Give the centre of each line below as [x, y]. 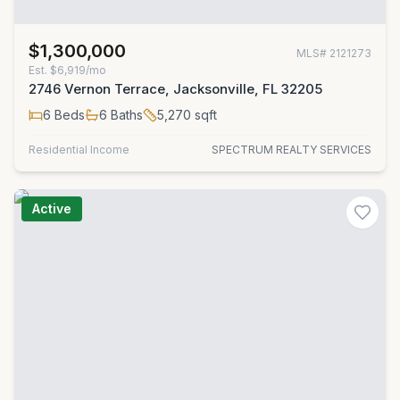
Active [52, 208]
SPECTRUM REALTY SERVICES [292, 150]
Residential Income [79, 150]
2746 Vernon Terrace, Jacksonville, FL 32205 [175, 89]
